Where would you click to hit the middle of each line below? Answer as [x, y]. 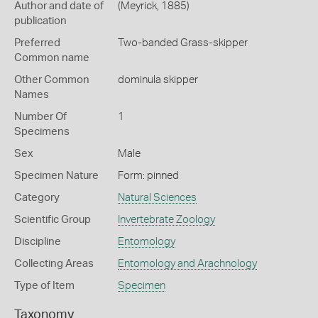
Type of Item [44, 286]
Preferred [37, 43]
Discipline [38, 242]
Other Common [52, 80]
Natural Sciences [157, 198]
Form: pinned [148, 176]
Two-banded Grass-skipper [182, 43]
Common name [52, 58]
